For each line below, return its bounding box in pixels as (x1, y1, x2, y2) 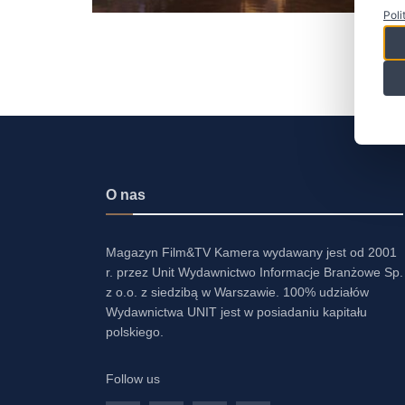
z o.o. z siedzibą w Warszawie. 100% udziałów (106, 285, 369, 300)
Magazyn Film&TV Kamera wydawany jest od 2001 (106, 245, 397, 260)
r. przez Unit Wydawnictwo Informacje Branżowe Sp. (106, 265, 403, 280)
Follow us (106, 372, 160, 387)
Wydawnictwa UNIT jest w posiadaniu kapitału (106, 305, 367, 320)
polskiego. (106, 325, 164, 340)
